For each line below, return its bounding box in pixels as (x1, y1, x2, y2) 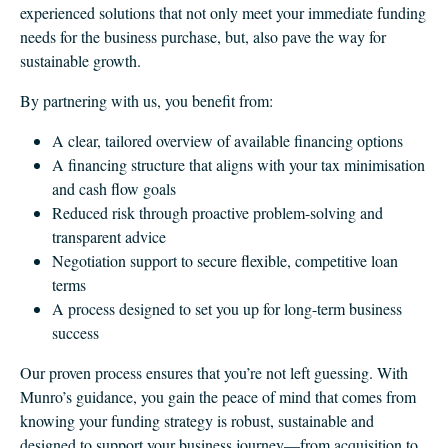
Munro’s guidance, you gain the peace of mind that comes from (20, 386, 416, 407)
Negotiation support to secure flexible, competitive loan (52, 250, 398, 271)
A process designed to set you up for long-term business (52, 298, 402, 319)
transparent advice (52, 226, 166, 247)
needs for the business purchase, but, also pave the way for (20, 26, 386, 47)
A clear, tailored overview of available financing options (52, 130, 403, 151)
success (52, 322, 99, 343)
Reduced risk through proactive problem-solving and (52, 202, 383, 223)
